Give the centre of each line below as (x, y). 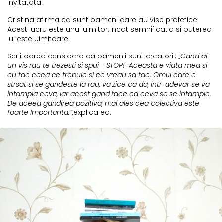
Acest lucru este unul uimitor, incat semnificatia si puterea (110, 29)
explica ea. (93, 112)
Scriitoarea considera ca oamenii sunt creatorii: (93, 56)
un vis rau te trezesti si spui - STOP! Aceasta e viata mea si (107, 65)
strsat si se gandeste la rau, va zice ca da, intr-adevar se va (109, 84)
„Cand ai (193, 56)
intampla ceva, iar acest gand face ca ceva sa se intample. (109, 93)
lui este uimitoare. (39, 38)
